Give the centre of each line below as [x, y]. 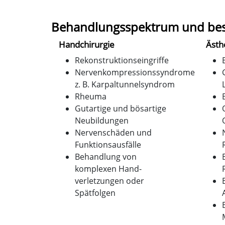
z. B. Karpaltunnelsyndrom [125, 84]
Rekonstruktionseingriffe [122, 60]
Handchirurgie [87, 44]
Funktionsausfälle [108, 144]
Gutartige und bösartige [121, 108]
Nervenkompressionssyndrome [135, 72]
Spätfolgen [95, 193]
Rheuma [91, 96]
